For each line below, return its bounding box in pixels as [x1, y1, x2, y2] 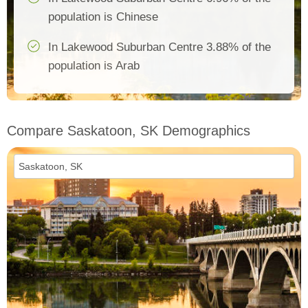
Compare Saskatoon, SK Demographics [7, 123, 250, 138]
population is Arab [48, 59, 140, 72]
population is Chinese [48, 10, 158, 23]
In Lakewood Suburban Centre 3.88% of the [48, 41, 271, 54]
